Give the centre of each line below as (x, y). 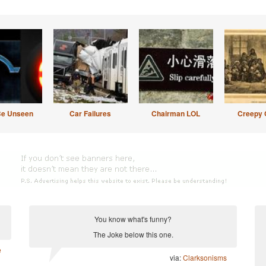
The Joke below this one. (133, 234)
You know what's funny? (133, 219)
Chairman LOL (176, 113)
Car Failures (90, 113)
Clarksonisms (205, 257)
